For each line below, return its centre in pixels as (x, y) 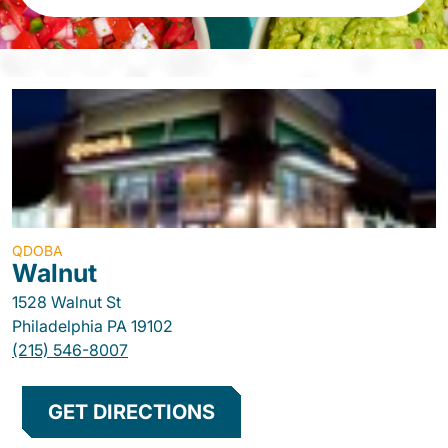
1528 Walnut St (66, 302)
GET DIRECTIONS (131, 412)
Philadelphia (57, 326)
